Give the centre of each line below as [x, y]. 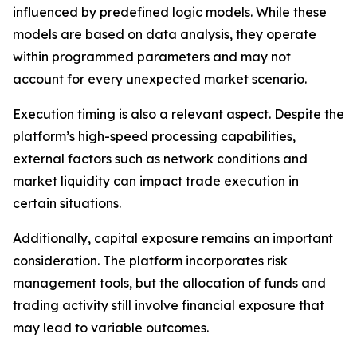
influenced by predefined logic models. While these [170, 12]
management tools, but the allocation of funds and [169, 282]
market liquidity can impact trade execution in [156, 180]
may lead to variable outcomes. [111, 327]
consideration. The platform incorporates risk [150, 260]
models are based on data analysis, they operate [165, 34]
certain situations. [67, 203]
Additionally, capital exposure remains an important [173, 238]
